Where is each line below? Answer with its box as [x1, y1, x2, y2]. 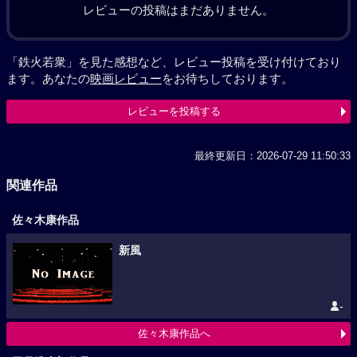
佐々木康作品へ [137, 328, 210, 340]
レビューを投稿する [127, 105, 221, 117]
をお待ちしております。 [162, 72, 293, 85]
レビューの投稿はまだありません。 [83, 3, 274, 17]
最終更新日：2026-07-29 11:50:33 [194, 150, 351, 162]
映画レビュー [90, 72, 162, 85]
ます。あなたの [6, 72, 90, 85]
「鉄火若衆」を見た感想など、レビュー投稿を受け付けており [6, 55, 341, 69]
